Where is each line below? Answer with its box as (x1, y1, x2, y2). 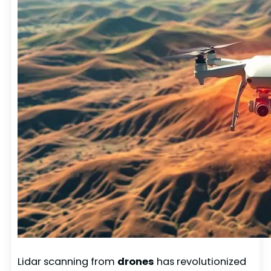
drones (117, 254, 155, 269)
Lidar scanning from (18, 254, 118, 269)
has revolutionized (154, 254, 247, 269)
